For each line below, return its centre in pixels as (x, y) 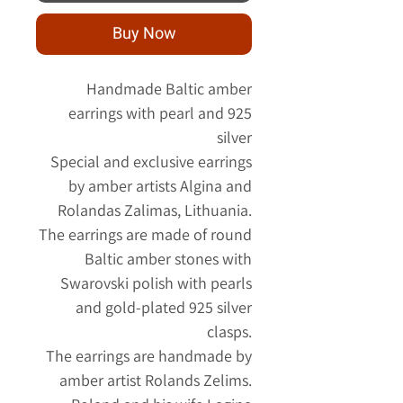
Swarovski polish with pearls (156, 283)
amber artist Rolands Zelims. (156, 381)
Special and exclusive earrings (151, 162)
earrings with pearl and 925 (160, 113)
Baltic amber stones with (168, 259)
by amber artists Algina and (160, 186)
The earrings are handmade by (149, 356)
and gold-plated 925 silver (164, 308)
